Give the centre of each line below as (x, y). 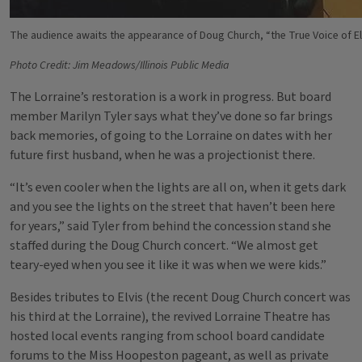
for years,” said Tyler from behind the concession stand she (170, 226)
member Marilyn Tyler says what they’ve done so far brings (171, 116)
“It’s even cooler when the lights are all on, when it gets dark (178, 187)
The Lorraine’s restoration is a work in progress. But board (170, 97)
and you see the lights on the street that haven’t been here (173, 207)
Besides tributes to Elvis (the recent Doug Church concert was (180, 297)
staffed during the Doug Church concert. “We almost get (164, 246)
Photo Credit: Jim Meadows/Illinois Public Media (120, 65)
